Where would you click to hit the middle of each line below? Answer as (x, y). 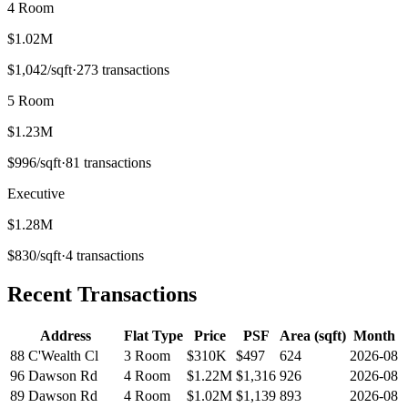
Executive (36, 193)
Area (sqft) (313, 335)
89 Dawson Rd (54, 395)
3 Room (147, 355)
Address (65, 335)
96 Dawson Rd (54, 375)
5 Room (31, 100)
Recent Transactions (102, 294)
